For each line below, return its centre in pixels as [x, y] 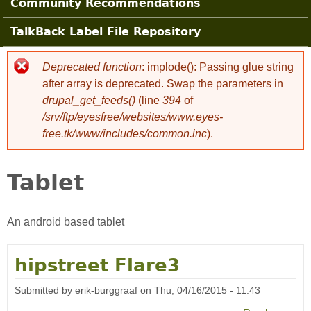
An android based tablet [66, 222]
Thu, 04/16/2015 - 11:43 [207, 290]
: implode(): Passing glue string [218, 67]
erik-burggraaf [106, 290]
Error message [104, 87]
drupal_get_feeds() [89, 100]
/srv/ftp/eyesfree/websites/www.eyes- [133, 117]
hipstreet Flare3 [97, 266]
